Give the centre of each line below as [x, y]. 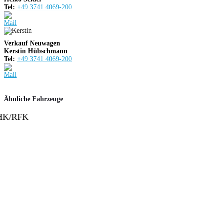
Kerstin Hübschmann [36, 51]
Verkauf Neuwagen [32, 44]
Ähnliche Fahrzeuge [33, 99]
